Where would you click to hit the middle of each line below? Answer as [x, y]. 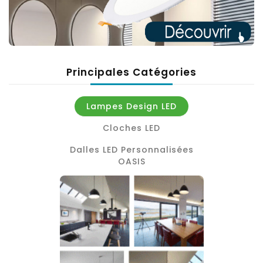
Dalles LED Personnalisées [131, 149]
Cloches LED [131, 128]
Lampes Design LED [131, 106]
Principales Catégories [131, 72]
